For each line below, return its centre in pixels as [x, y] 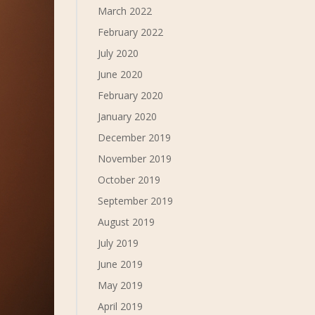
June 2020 [121, 74]
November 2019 [135, 159]
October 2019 [129, 180]
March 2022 [125, 11]
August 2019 [127, 222]
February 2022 [131, 32]
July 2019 [118, 243]
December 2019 [135, 137]
